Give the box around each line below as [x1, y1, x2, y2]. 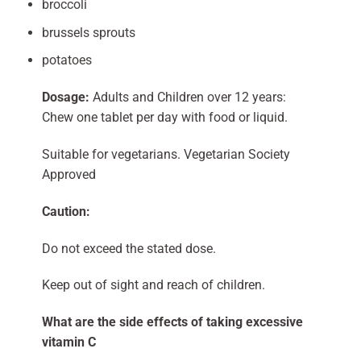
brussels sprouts [41, 24, 135, 40]
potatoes [41, 52, 92, 68]
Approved [41, 167, 96, 183]
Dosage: [41, 89, 93, 106]
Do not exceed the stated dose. [41, 240, 216, 256]
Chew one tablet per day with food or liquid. [41, 110, 288, 126]
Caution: [41, 203, 90, 219]
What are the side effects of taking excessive [41, 314, 303, 330]
